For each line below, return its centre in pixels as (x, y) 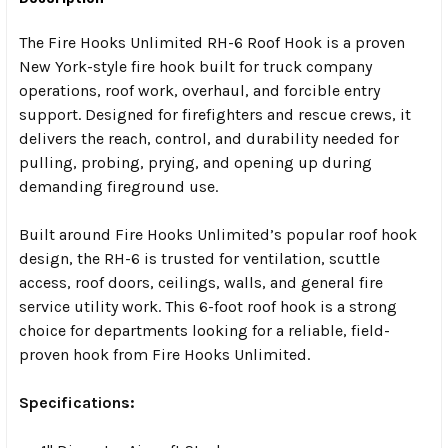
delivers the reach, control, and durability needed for (209, 139)
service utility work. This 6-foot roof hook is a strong (208, 307)
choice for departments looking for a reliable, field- (204, 331)
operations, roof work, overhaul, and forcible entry (199, 91)
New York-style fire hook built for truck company (195, 67)
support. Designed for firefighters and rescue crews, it (215, 115)
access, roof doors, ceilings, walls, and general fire (201, 283)
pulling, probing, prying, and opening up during (195, 163)
